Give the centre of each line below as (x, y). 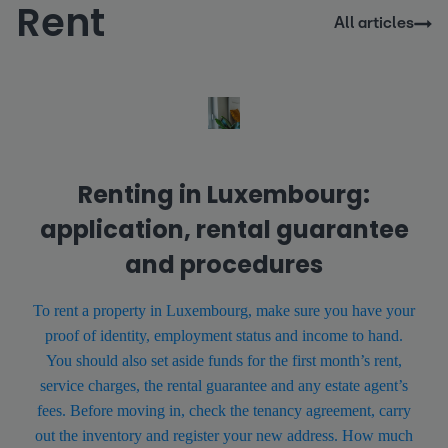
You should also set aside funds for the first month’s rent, (224, 360)
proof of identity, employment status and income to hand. (224, 335)
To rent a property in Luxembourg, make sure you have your (224, 310)
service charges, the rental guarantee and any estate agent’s (224, 385)
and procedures (224, 264)
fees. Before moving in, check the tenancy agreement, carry (224, 410)
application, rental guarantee (224, 229)
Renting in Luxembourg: (224, 194)
